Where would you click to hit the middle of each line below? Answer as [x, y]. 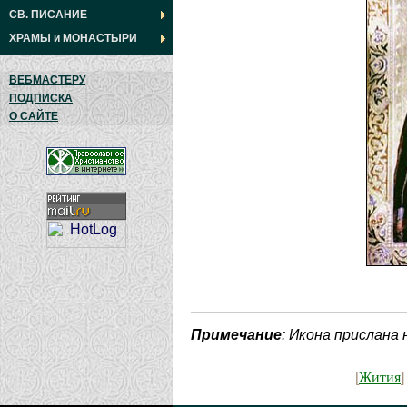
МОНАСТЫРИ [100, 38]
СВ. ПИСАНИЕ [48, 15]
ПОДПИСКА [41, 98]
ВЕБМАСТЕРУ [47, 80]
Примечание [236, 335]
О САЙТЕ [34, 116]
